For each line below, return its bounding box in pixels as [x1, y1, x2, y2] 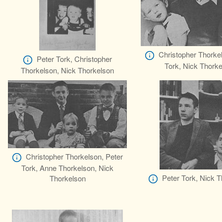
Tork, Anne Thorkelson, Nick [21, 163, 113, 173]
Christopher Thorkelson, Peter [26, 151, 123, 162]
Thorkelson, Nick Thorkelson [21, 65, 114, 76]
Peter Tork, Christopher [37, 54, 112, 64]
